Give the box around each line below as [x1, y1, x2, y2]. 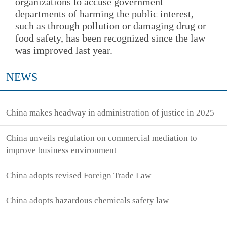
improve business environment [6, 145, 117, 155]
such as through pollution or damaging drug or [15, 20, 206, 31]
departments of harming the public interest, [15, 8, 194, 19]
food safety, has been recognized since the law [15, 32, 205, 44]
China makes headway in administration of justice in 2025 [6, 108, 215, 118]
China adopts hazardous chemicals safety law [6, 196, 169, 206]
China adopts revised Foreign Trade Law [6, 170, 152, 180]
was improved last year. [15, 44, 112, 56]
